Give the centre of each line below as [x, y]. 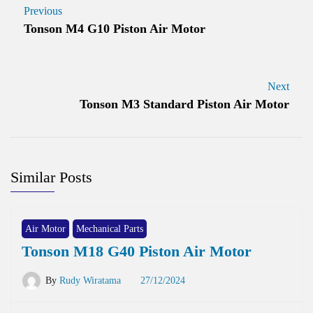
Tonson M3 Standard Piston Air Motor [184, 104]
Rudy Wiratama [90, 281]
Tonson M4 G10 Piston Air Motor [115, 29]
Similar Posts [51, 177]
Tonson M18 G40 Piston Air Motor [137, 252]
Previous [43, 11]
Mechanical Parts [110, 229]
